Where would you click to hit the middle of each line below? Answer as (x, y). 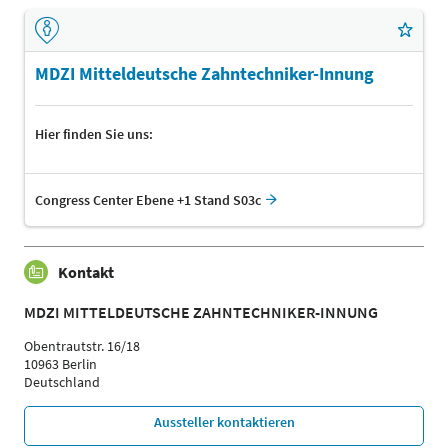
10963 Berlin (60, 364)
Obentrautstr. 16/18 (82, 346)
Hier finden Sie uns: (94, 134)
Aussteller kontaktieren (224, 422)
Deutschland (62, 382)
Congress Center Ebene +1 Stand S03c (148, 200)
